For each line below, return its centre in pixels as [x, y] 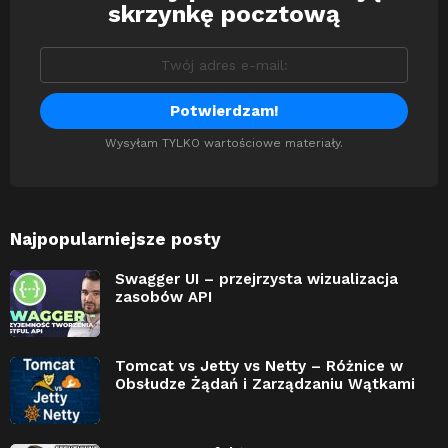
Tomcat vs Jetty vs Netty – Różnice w [259, 366]
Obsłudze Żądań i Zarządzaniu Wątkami [265, 384]
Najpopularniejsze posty [115, 239]
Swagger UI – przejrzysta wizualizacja [256, 279]
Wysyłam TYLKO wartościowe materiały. [224, 143]
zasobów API [163, 297]
